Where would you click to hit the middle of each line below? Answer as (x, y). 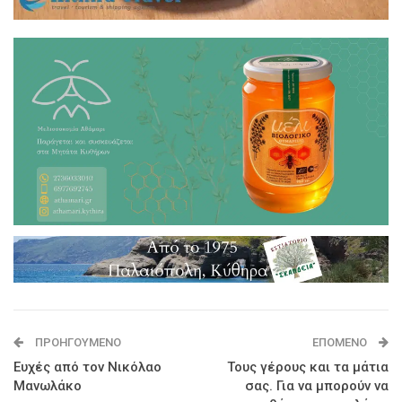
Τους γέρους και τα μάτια (308, 367)
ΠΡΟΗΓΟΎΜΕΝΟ (77, 342)
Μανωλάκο (48, 385)
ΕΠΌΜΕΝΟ (341, 342)
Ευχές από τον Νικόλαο (87, 367)
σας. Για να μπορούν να (317, 385)
